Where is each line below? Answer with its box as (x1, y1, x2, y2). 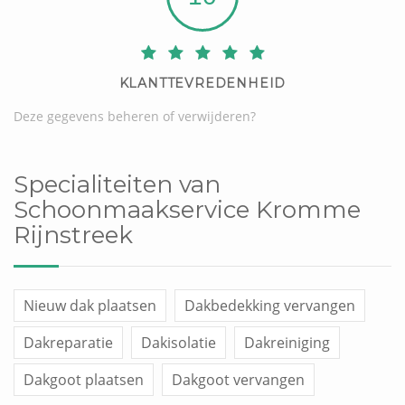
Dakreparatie (24, 332, 113, 353)
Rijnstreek (14, 220, 133, 250)
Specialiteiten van (14, 169, 221, 199)
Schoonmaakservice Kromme (14, 194, 361, 224)
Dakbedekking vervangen (184, 295, 355, 316)
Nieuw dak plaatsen (24, 295, 156, 316)
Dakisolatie (141, 332, 216, 353)
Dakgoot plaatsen (24, 369, 144, 390)
